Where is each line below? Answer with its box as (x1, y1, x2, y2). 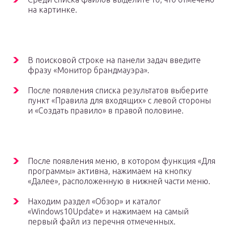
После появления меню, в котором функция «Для (28, 156, 215, 165)
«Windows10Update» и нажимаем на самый (28, 206, 189, 216)
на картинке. (28, 5, 77, 14)
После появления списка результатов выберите (28, 85, 208, 95)
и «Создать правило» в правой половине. (28, 105, 184, 115)
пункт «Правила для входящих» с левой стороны (28, 95, 211, 105)
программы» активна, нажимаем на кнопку (28, 166, 192, 176)
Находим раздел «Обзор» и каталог (28, 196, 161, 206)
